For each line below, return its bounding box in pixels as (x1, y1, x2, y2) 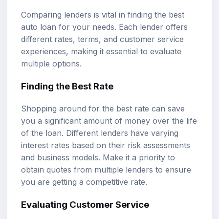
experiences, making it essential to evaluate (21, 46, 181, 57)
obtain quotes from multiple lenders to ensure (21, 164, 191, 175)
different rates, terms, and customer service (21, 34, 184, 44)
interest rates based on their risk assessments (21, 140, 190, 150)
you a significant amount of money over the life (21, 115, 197, 126)
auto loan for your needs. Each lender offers (21, 22, 188, 32)
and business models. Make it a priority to (21, 152, 175, 162)
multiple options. (21, 59, 82, 69)
